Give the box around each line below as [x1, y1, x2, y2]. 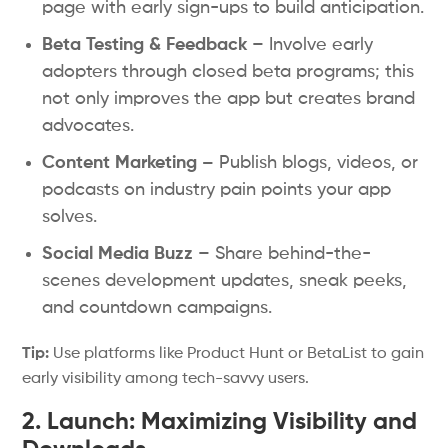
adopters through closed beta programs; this [42, 63, 415, 81]
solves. [42, 208, 98, 226]
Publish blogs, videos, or [214, 154, 419, 172]
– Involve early [247, 36, 374, 54]
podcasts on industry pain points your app [42, 181, 392, 199]
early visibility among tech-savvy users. [22, 371, 310, 387]
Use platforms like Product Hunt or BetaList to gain [49, 346, 425, 362]
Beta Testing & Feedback [42, 36, 248, 54]
